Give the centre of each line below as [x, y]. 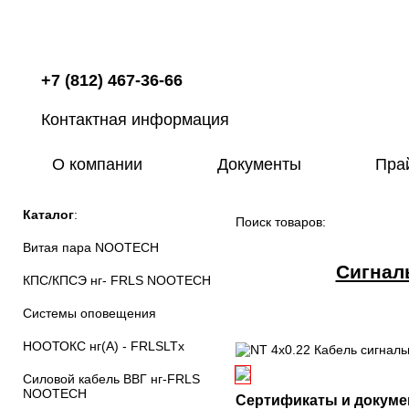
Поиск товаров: [281, 222]
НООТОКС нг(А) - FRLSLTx [104, 346]
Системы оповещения [89, 313]
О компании [97, 164]
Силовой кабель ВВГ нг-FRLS [111, 379]
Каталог [48, 215]
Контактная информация [135, 120]
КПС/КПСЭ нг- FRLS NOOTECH [117, 280]
